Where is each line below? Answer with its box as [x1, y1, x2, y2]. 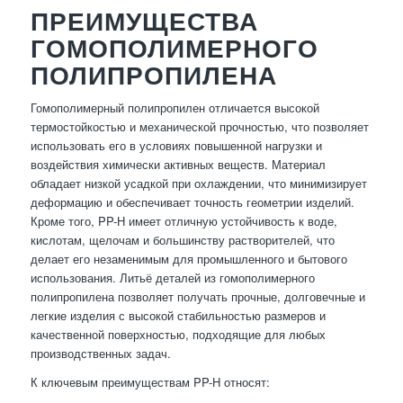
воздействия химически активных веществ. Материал [30, 156, 326, 174]
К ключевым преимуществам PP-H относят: [30, 373, 270, 391]
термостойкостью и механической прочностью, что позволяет [30, 118, 369, 136]
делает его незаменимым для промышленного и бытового [30, 250, 347, 268]
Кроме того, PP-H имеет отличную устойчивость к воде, [30, 212, 337, 230]
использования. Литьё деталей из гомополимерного [30, 269, 315, 287]
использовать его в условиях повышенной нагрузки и [30, 137, 322, 155]
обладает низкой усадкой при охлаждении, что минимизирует [30, 175, 367, 193]
